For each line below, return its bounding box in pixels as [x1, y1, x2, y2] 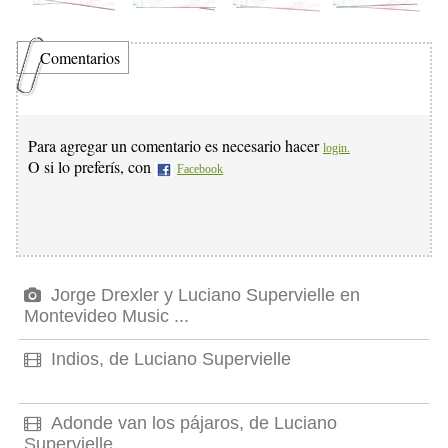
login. [323, 141, 350, 156]
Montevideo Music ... [24, 306, 189, 327]
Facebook [177, 162, 223, 177]
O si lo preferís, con [28, 156, 155, 178]
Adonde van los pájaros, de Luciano [46, 413, 337, 434]
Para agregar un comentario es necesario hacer [28, 135, 323, 157]
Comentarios [40, 47, 120, 69]
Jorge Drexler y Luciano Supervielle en [46, 285, 360, 306]
